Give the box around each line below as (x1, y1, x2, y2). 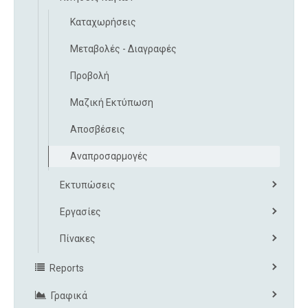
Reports (49, 263, 84, 274)
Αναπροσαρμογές (70, 151, 148, 162)
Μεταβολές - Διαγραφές (70, 43, 177, 55)
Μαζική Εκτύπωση (70, 97, 153, 109)
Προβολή (70, 70, 109, 82)
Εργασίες (60, 206, 101, 218)
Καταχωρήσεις (70, 16, 136, 28)
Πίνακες (60, 233, 96, 245)
